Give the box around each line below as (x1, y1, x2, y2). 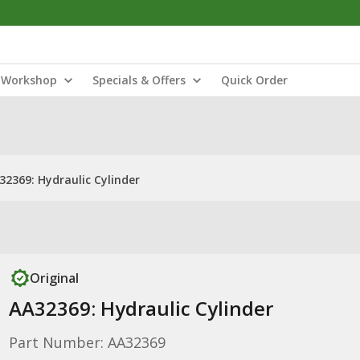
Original (29, 269, 79, 287)
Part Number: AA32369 (8, 333, 166, 352)
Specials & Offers (92, 72, 186, 88)
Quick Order (221, 72, 288, 88)
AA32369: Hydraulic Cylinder (8, 295, 273, 321)
